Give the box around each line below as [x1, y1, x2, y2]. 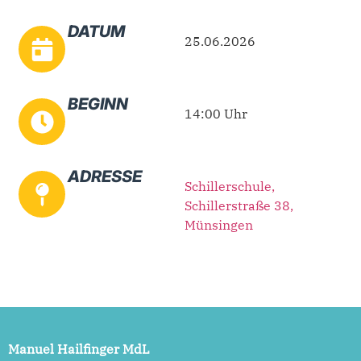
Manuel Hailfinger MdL [8, 341, 150, 358]
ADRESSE [68, 167, 142, 187]
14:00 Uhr [184, 106, 247, 122]
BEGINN [68, 94, 128, 114]
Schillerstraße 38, [184, 197, 293, 214]
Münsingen [184, 217, 253, 234]
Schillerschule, [184, 178, 275, 195]
